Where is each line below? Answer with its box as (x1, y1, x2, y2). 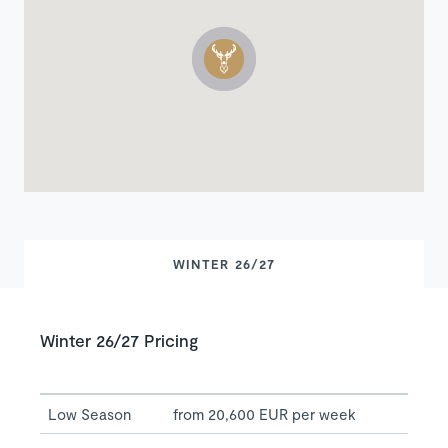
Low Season (48, 405, 131, 424)
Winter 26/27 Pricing (40, 330, 198, 351)
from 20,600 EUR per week (173, 405, 356, 424)
